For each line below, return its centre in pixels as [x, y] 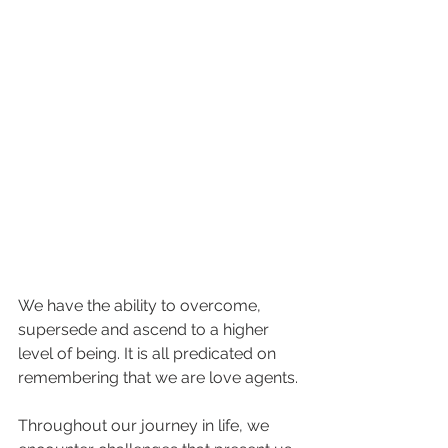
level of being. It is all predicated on [149, 353]
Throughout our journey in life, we [145, 425]
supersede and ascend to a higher [145, 329]
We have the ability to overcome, [141, 305]
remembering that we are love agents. [158, 377]
